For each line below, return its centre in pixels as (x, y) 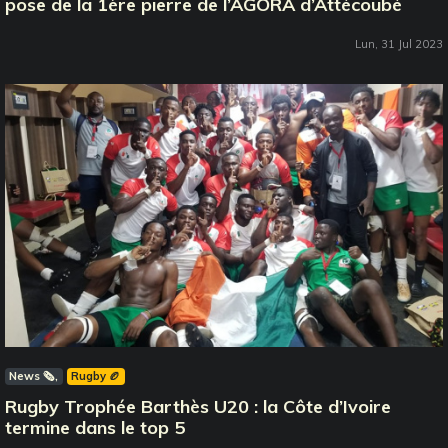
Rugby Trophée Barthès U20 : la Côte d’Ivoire (198, 407)
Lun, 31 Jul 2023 (399, 44)
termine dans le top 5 (95, 428)
